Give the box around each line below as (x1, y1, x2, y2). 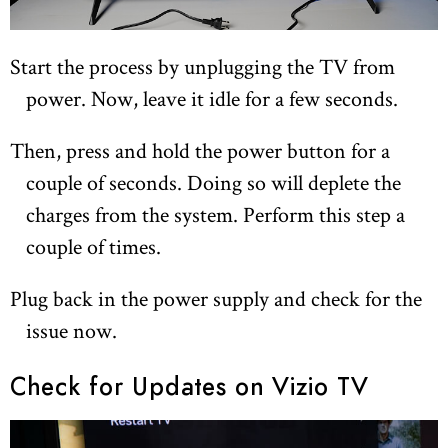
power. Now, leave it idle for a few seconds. (26, 84, 398, 113)
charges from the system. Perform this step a (26, 200, 405, 229)
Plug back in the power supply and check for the (10, 284, 422, 313)
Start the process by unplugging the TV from (10, 52, 395, 81)
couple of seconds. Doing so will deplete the (26, 168, 401, 197)
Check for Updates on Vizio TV (10, 376, 369, 401)
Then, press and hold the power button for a (10, 136, 390, 165)
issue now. (26, 316, 117, 345)
